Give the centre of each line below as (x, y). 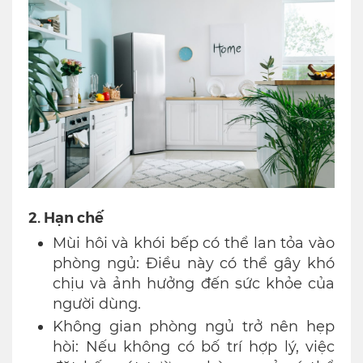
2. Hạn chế (66, 217)
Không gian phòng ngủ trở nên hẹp (194, 327)
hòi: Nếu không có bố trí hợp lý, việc (194, 347)
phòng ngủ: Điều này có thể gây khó (194, 264)
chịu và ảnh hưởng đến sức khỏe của (194, 284)
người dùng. (97, 304)
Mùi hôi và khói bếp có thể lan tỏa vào (194, 243)
